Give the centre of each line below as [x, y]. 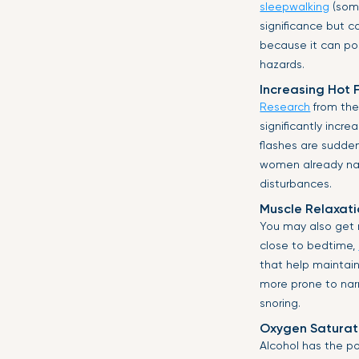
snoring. [280, 303]
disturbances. [296, 184]
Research [285, 107]
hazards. [282, 64]
